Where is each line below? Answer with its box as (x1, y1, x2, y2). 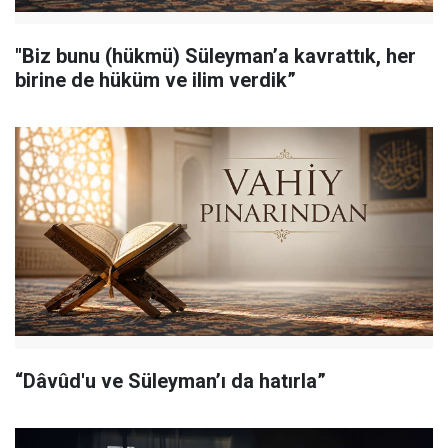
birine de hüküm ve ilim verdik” (15, 68, 296, 93)
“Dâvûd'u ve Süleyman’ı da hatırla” (15, 369, 326, 393)
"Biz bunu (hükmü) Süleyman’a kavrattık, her (15, 44, 416, 69)
